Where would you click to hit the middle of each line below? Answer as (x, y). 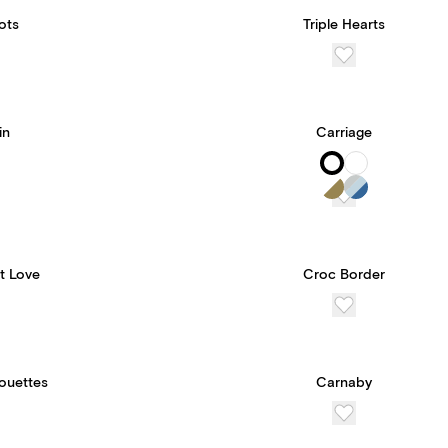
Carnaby (344, 383)
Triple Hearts (344, 25)
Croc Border (344, 275)
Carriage (344, 133)
